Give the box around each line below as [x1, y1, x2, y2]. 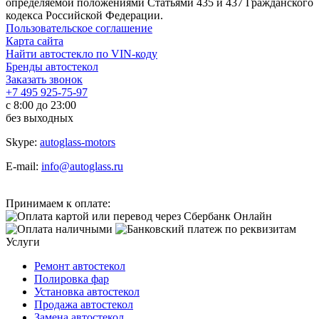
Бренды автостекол [6, 61, 98, 73]
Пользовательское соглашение [6, 22, 152, 35]
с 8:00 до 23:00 [6, 99, 76, 112]
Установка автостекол [34, 286, 140, 298]
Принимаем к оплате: [6, 197, 110, 210]
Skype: [6, 136, 40, 149]
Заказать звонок [6, 73, 83, 86]
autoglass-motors [40, 136, 115, 149]
